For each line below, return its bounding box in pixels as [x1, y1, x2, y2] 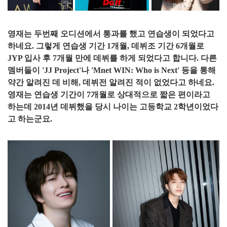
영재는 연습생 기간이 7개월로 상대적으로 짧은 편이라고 [8, 90, 210, 99]
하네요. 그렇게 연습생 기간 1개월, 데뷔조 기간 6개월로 [8, 41, 204, 50]
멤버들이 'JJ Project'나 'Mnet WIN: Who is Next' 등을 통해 [8, 65, 216, 74]
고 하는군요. [8, 114, 52, 123]
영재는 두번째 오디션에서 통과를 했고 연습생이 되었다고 [8, 29, 214, 38]
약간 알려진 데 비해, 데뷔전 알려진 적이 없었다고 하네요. [8, 78, 214, 87]
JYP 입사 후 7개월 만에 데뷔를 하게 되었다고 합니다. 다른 [8, 53, 217, 62]
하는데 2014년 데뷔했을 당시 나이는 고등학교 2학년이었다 [8, 102, 218, 111]
